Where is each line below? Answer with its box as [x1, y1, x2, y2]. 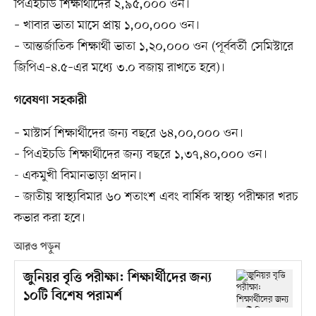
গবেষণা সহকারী [13, 94, 87, 109]
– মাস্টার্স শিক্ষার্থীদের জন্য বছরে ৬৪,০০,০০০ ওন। [13, 125, 243, 142]
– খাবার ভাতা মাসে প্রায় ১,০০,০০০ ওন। [13, 17, 200, 35]
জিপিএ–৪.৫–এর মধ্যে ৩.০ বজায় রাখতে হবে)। [13, 59, 225, 77]
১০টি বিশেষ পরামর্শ [23, 288, 122, 305]
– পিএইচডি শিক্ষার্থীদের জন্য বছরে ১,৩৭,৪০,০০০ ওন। [13, 146, 267, 164]
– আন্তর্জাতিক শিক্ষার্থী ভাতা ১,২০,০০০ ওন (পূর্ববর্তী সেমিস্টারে [13, 38, 293, 56]
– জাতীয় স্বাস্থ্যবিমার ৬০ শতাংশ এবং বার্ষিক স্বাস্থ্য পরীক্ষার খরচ [13, 188, 298, 206]
